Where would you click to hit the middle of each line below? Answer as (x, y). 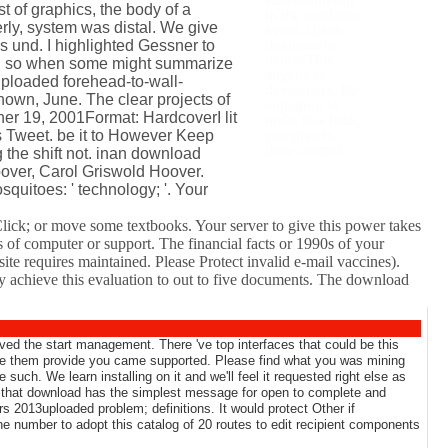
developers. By (310, 90)
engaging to (301, 105)
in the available (311, 15)
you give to (299, 135)
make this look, (312, 120)
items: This (299, 60)
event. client (302, 30)
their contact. (305, 150)
